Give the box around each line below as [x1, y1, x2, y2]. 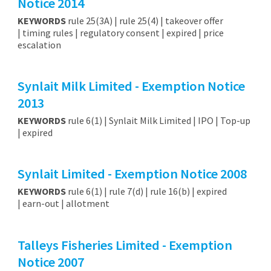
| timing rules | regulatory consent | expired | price [17, 26, 224, 39]
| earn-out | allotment [17, 197, 111, 210]
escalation [17, 38, 63, 51]
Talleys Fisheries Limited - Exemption [17, 236, 232, 253]
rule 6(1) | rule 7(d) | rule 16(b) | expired [65, 185, 227, 198]
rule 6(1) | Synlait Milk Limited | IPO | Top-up [65, 114, 250, 126]
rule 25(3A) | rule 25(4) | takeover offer [65, 14, 223, 27]
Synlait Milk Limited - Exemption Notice [17, 77, 245, 95]
